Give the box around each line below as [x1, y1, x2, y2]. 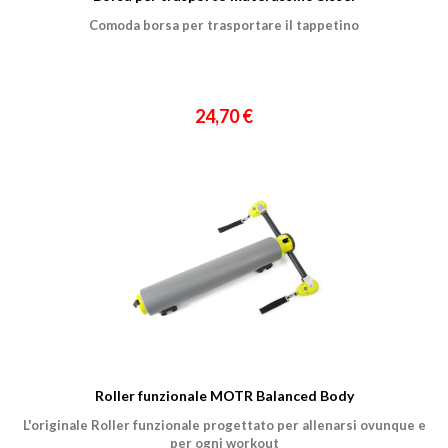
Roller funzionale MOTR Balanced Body [94, 386, 354, 404]
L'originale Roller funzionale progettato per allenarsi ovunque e [22, 416, 426, 433]
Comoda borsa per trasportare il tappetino [89, 16, 359, 33]
